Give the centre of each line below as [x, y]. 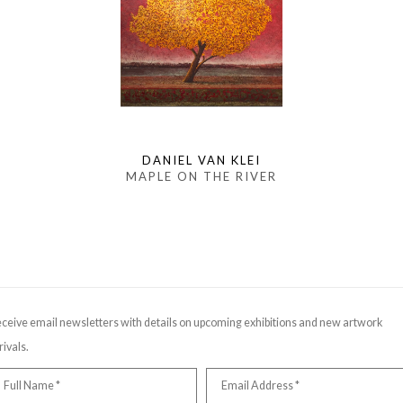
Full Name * [32, 385]
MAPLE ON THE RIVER [201, 176]
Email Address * [260, 385]
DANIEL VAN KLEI [201, 160]
